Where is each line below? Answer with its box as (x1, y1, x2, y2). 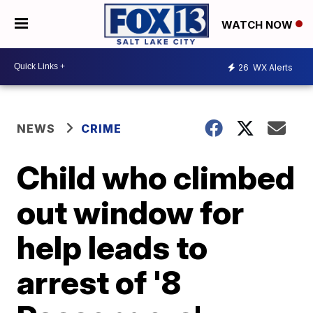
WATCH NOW (221, 17, 296, 31)
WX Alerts (251, 62, 293, 73)
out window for (17, 192, 245, 232)
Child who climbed (17, 157, 296, 197)
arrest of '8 (17, 262, 182, 302)
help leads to (17, 227, 208, 267)
